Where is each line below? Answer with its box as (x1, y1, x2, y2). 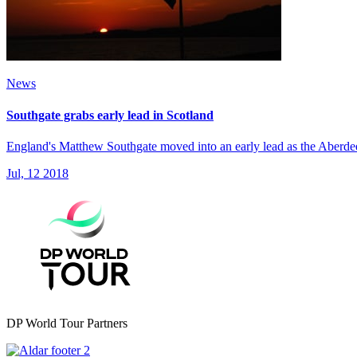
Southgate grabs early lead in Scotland (6, 108, 214, 122)
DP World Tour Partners (6, 316, 127, 330)
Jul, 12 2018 (6, 166, 69, 180)
